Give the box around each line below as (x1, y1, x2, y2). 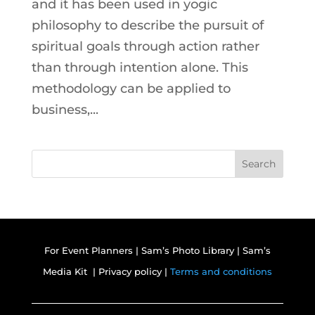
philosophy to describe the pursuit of (31, 17, 264, 33)
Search (242, 157, 276, 170)
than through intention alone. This (31, 59, 248, 75)
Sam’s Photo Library (141, 244, 237, 256)
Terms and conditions (169, 265, 272, 277)
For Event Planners (44, 244, 133, 256)
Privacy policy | (98, 265, 170, 277)
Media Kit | (42, 265, 98, 277)
